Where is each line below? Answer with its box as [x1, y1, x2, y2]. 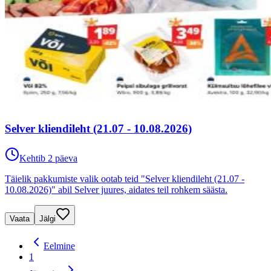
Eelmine [44, 240, 75, 251]
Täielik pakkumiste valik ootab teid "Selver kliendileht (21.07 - [5, 173, 244, 184]
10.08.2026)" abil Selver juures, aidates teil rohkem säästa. [5, 184, 227, 195]
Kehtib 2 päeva [19, 152, 77, 163]
